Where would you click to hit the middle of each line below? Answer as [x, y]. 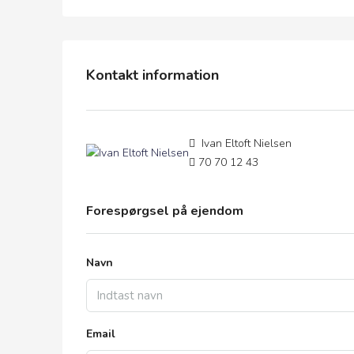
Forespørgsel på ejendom [165, 211]
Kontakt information [153, 75]
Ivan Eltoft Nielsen [245, 143]
